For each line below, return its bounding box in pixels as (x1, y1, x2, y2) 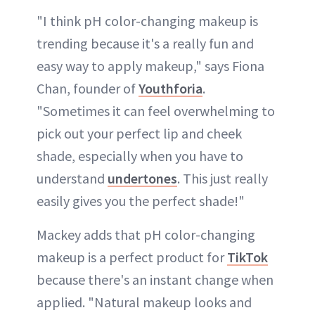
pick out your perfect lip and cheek (37, 124, 242, 142)
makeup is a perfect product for (37, 247, 227, 266)
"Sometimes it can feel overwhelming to (37, 101, 275, 120)
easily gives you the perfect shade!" (37, 191, 245, 210)
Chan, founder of (37, 79, 139, 97)
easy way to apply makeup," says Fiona (37, 56, 264, 75)
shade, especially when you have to (37, 146, 243, 165)
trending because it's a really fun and (37, 34, 254, 52)
